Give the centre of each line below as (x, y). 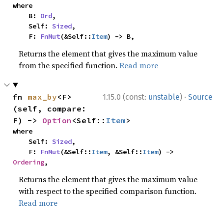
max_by (42, 96)
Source (200, 97)
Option (57, 120)
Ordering (29, 162)
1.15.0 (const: (125, 97)
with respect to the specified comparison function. (108, 191)
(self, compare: (50, 108)
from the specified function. (69, 65)
